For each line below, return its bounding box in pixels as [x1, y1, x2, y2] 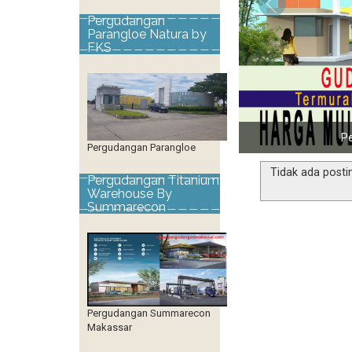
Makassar [87, 321, 132, 333]
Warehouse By [87, 186, 172, 201]
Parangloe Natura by [87, 27, 207, 42]
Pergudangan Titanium [87, 173, 219, 188]
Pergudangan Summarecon [87, 307, 211, 319]
